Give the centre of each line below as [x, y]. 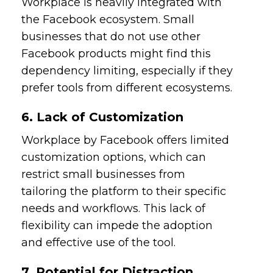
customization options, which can [114, 157]
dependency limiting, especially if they [127, 70]
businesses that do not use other [111, 36]
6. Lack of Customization [103, 117]
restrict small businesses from [104, 174]
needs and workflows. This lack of [114, 208]
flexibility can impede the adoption [117, 225]
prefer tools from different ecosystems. [127, 87]
